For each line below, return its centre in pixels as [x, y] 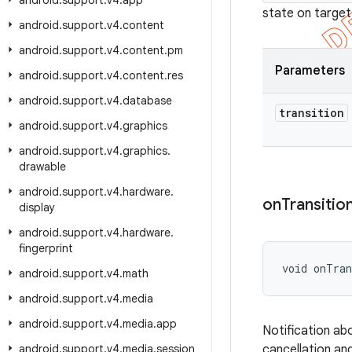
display [37, 207]
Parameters [310, 71]
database [147, 101]
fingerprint [46, 248]
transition [312, 113]
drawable [42, 167]
